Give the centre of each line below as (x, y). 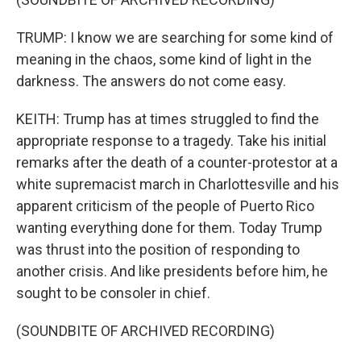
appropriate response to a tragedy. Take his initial (171, 141)
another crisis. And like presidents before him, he (172, 271)
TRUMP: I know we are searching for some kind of (175, 37)
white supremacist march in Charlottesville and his (178, 184)
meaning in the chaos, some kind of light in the (164, 59)
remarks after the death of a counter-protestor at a (177, 162)
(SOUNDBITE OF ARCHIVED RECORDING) (145, 331)
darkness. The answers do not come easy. (151, 81)
